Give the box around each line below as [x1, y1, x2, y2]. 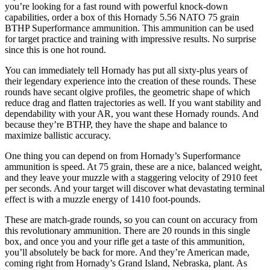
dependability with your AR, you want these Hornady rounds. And [5, 108, 259, 119]
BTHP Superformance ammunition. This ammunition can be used [5, 22, 254, 33]
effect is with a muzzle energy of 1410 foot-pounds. [5, 193, 201, 204]
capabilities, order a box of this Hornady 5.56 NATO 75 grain [5, 11, 239, 22]
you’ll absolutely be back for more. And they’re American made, [5, 246, 250, 257]
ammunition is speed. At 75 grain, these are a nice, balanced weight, [5, 161, 262, 172]
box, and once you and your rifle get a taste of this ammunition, [5, 236, 245, 246]
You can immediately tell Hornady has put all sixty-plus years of [5, 64, 248, 75]
